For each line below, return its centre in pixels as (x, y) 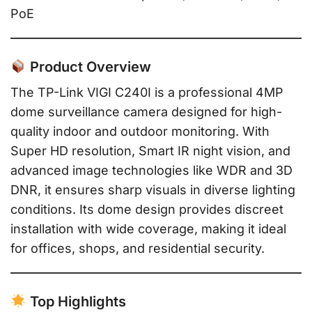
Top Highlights (76, 302)
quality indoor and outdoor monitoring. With (140, 132)
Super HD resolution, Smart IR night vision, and (150, 151)
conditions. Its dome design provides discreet (147, 210)
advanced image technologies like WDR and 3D (151, 171)
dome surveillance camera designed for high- (146, 112)
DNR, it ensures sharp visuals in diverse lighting (153, 190)
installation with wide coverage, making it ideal (148, 229)
